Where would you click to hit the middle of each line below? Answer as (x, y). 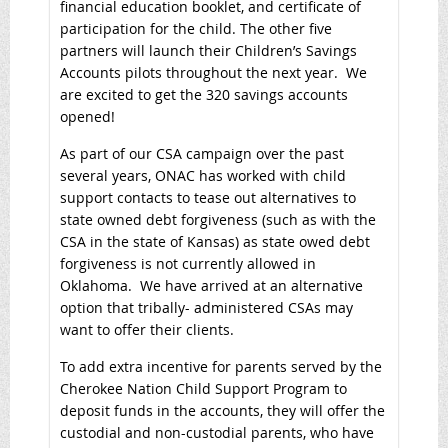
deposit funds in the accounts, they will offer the (222, 410)
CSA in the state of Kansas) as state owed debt (215, 241)
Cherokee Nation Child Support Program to (203, 388)
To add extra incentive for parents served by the (221, 366)
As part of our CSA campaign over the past (202, 153)
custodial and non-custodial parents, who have (217, 432)
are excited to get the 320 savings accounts (204, 94)
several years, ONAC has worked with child (203, 175)
